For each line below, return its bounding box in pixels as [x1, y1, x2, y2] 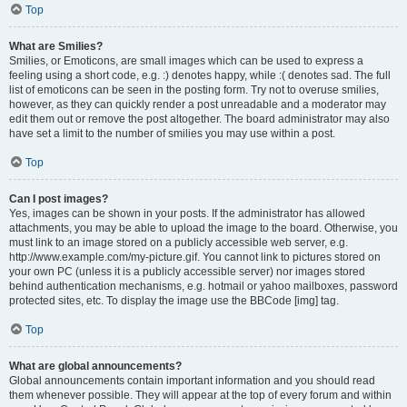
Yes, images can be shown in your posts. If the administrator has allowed [9, 207, 365, 220]
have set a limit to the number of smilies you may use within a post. [9, 127, 335, 140]
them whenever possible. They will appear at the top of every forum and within [9, 389, 392, 402]
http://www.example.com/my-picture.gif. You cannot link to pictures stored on [9, 251, 381, 263]
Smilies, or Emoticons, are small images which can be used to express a [9, 55, 363, 67]
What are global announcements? [9, 360, 182, 372]
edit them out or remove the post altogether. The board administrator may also [9, 113, 390, 125]
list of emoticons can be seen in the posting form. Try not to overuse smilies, [9, 84, 379, 96]
